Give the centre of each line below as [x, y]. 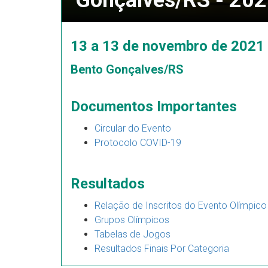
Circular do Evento [133, 128]
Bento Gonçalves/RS [127, 69]
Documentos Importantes [154, 106]
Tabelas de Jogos [133, 234]
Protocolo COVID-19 [138, 143]
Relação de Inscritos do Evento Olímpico [181, 205]
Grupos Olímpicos [132, 220]
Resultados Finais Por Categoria [162, 249]
